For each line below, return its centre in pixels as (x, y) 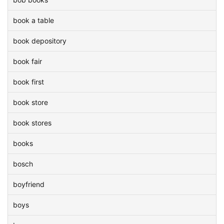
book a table (33, 20)
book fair (27, 61)
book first (28, 82)
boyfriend (29, 184)
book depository (40, 41)
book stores (32, 123)
